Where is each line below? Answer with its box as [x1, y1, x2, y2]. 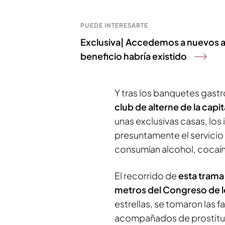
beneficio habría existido [80, 50, 187, 62]
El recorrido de [115, 170, 178, 182]
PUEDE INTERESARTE [80, 22, 149, 30]
